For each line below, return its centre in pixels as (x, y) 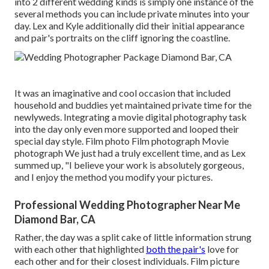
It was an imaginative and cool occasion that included (122, 93)
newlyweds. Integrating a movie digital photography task (131, 117)
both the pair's (176, 249)
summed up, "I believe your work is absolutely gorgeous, (129, 165)
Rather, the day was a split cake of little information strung (133, 237)
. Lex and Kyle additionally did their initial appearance (137, 26)
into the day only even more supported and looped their (127, 129)
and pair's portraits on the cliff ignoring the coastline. (122, 38)
